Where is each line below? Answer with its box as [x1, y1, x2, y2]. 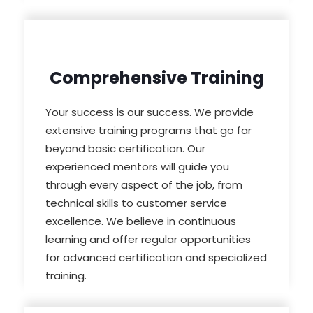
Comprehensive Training [49, 66, 264, 90]
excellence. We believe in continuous [45, 214, 236, 229]
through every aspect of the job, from [45, 177, 242, 193]
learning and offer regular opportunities [45, 232, 251, 247]
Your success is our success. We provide [45, 105, 254, 120]
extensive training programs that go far [45, 123, 252, 138]
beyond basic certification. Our [45, 141, 205, 156]
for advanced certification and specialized [45, 250, 267, 265]
